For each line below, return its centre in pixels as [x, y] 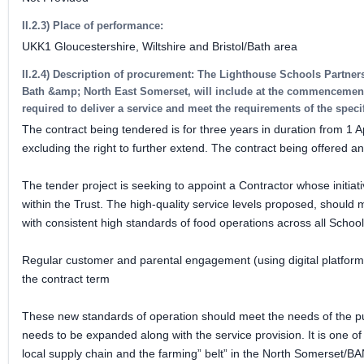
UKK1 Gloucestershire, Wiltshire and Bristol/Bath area [160, 46]
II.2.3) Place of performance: [93, 26]
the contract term [66, 279]
